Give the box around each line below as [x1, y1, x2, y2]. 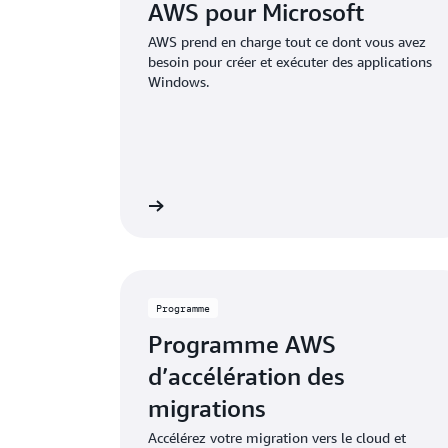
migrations [148, 394, 265, 422]
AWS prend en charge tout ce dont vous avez [148, 33, 426, 50]
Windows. [148, 73, 209, 90]
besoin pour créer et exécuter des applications [148, 53, 432, 70]
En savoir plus [47, 196, 148, 216]
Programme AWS [148, 330, 336, 358]
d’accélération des [148, 362, 344, 390]
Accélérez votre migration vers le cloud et [148, 429, 406, 446]
